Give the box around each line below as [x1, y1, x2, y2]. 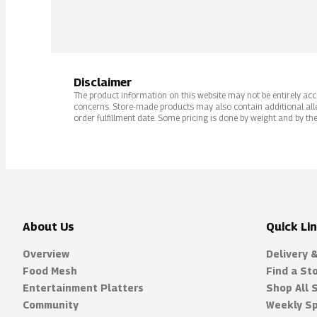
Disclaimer [74, 76, 132, 89]
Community [23, 299, 79, 311]
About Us [23, 220, 74, 234]
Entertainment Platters [23, 282, 144, 294]
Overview [23, 248, 69, 260]
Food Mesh [23, 265, 77, 277]
